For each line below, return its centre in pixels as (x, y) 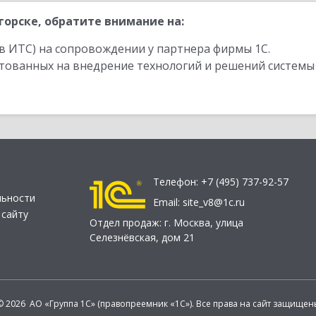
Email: (168, 202)
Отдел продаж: (127, 223)
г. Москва (187, 223)
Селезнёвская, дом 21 (142, 238)
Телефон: (177, 182)
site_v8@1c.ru (214, 202)
